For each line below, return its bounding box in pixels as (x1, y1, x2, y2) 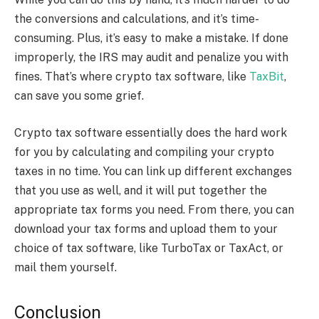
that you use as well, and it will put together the (14, 183, 267, 197)
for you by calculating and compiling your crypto (14, 145, 274, 159)
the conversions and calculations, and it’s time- (14, 12, 259, 26)
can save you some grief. (14, 89, 144, 103)
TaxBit (249, 70, 284, 84)
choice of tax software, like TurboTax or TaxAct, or (14, 241, 283, 255)
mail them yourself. (14, 260, 117, 274)
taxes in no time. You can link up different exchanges (14, 164, 292, 178)
